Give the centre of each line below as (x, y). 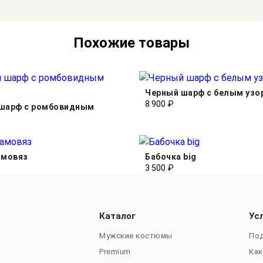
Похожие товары (131, 43)
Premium (115, 251)
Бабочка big (171, 156)
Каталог (118, 216)
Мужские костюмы (136, 235)
